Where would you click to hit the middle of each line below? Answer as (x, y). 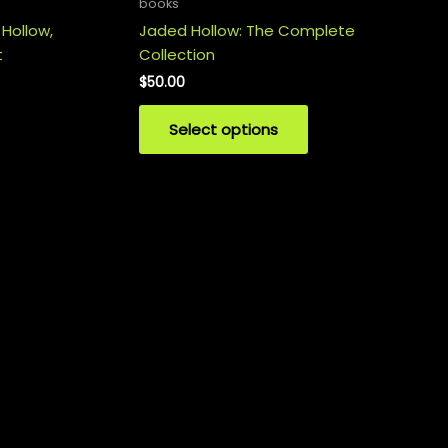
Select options (223, 130)
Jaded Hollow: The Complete (247, 30)
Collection (177, 54)
